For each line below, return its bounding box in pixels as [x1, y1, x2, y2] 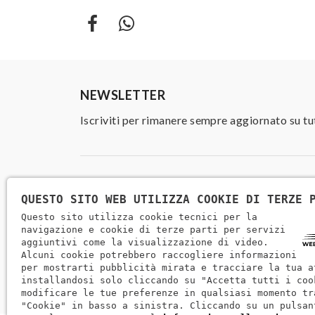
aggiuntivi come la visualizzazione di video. [21, 237, 269, 247]
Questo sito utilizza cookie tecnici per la [21, 212, 257, 222]
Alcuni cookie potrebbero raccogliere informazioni [21, 250, 297, 260]
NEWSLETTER [80, 87, 166, 103]
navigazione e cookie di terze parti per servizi [21, 224, 285, 235]
